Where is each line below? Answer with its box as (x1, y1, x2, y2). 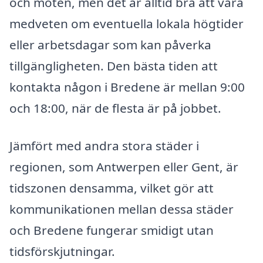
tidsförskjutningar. (9, 243, 115, 260)
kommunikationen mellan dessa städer (9, 201, 234, 218)
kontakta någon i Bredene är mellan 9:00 (9, 79, 245, 96)
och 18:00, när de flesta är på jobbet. (9, 100, 221, 117)
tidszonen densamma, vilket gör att (9, 180, 214, 197)
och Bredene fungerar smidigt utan (9, 222, 214, 239)
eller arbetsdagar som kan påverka (9, 36, 211, 53)
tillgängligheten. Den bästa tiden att (9, 58, 218, 75)
